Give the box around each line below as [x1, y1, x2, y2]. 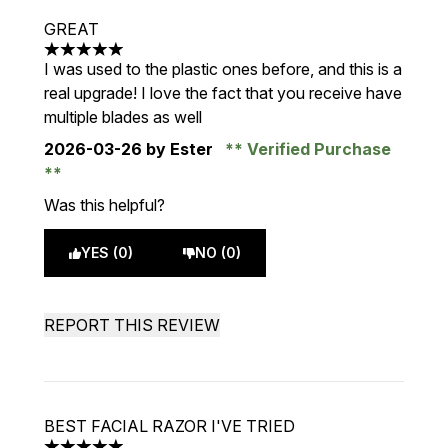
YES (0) [81, 244, 133, 261]
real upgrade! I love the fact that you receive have [44, 83, 402, 103]
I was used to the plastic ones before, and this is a [44, 59, 402, 79]
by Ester [142, 139, 217, 159]
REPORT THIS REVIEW [44, 315, 220, 335]
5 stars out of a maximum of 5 [43, 49, 258, 70]
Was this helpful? [44, 195, 165, 215]
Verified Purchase [243, 139, 391, 159]
